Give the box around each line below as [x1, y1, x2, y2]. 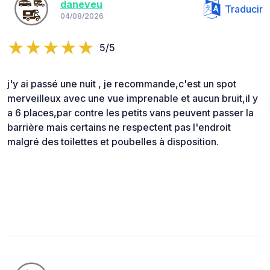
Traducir [225, 2, 263, 15]
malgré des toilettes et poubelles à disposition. [7, 135, 219, 148]
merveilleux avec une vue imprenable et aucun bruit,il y [7, 92, 258, 104]
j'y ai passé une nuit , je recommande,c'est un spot [7, 77, 236, 90]
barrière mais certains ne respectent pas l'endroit [7, 121, 231, 133]
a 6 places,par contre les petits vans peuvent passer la [7, 106, 254, 119]
